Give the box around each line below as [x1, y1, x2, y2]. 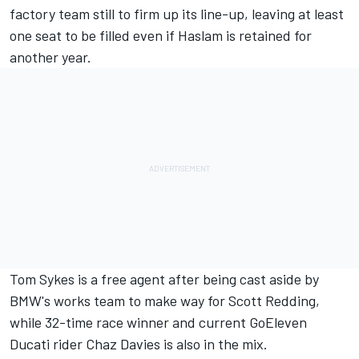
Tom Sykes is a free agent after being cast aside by [10, 269, 319, 288]
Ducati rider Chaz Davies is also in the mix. [10, 334, 268, 353]
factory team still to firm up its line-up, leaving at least [10, 4, 344, 22]
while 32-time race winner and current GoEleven [10, 313, 307, 331]
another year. [10, 47, 91, 66]
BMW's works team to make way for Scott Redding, [10, 291, 320, 309]
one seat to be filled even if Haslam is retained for [10, 26, 312, 44]
